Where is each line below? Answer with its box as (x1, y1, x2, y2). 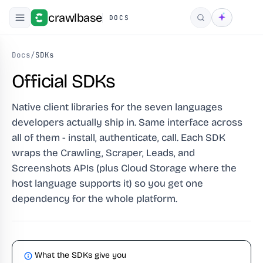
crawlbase (48, 11, 102, 25)
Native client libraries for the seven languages (12, 101, 222, 113)
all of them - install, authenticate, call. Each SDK (12, 131, 225, 144)
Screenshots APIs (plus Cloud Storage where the (12, 162, 237, 174)
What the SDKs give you (35, 250, 126, 260)
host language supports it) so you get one (12, 177, 203, 190)
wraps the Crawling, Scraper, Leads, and (12, 147, 195, 159)
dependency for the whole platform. (12, 193, 177, 205)
